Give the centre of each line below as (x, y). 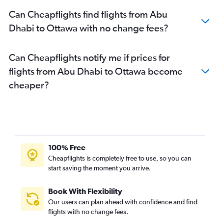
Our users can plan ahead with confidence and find (123, 202)
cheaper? (29, 85)
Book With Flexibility (85, 191)
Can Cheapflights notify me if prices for (89, 57)
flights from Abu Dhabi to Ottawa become (96, 71)
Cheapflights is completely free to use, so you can (120, 158)
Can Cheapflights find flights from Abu (88, 14)
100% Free (67, 148)
